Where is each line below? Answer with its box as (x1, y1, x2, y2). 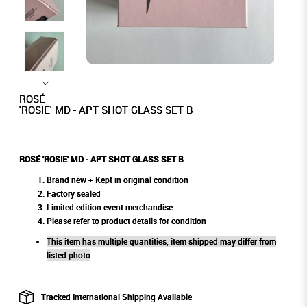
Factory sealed (46, 188, 101, 200)
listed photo (46, 249, 90, 262)
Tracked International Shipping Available (40, 291, 192, 304)
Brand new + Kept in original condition (46, 174, 188, 186)
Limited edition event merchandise (46, 201, 173, 214)
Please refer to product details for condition (46, 215, 206, 228)
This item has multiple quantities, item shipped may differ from (46, 236, 276, 248)
